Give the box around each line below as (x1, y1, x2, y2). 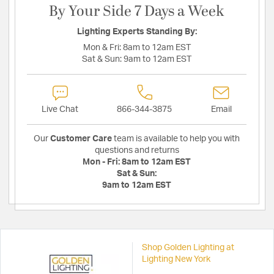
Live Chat (42, 105, 79, 114)
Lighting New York (141, 255, 210, 264)
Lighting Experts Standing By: (76, 28, 197, 37)
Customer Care (50, 135, 112, 144)
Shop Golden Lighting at (141, 243, 234, 253)
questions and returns (94, 146, 179, 155)
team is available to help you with (112, 135, 240, 144)
